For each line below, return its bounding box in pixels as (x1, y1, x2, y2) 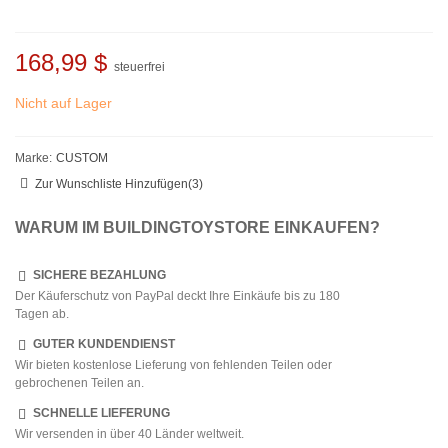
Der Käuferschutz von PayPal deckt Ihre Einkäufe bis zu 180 (15, 289, 340, 304)
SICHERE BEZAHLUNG (33, 268, 166, 283)
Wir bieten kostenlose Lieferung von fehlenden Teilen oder (15, 358, 332, 373)
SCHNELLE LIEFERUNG (33, 406, 170, 421)
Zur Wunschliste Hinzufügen (35, 177, 188, 192)
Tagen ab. (15, 307, 69, 322)
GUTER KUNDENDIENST (33, 337, 175, 352)
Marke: (15, 151, 52, 166)
